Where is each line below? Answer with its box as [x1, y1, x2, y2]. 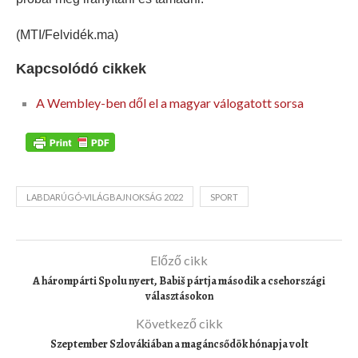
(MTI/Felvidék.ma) [16, 28, 118, 42]
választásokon [145, 288, 213, 304]
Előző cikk [150, 252, 208, 268]
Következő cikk [135, 315, 223, 331]
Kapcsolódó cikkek [16, 61, 146, 78]
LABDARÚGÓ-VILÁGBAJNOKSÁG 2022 [26, 191, 183, 202]
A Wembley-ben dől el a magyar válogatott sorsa [36, 95, 304, 111]
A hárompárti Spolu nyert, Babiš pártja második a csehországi [33, 272, 325, 288]
